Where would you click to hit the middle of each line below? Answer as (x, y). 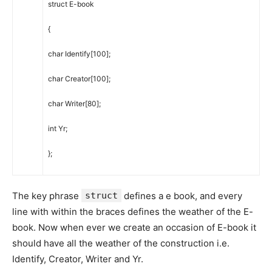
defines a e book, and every (182, 196)
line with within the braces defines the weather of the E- (133, 212)
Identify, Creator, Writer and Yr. (78, 259)
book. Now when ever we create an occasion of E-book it (134, 228)
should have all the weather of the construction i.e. (121, 243)
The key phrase (47, 196)
